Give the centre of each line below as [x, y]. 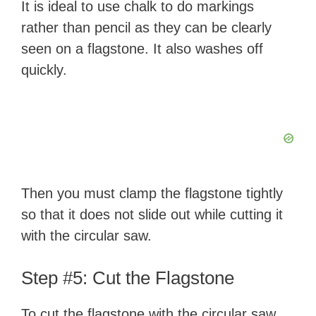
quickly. [44, 70]
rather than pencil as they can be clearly [146, 28]
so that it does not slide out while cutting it [152, 214]
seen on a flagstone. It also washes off [142, 49]
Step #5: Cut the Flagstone [128, 278]
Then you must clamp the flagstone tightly [152, 193]
